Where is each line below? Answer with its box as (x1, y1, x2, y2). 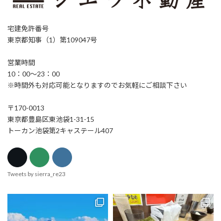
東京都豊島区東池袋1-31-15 (7, 114, 94, 123)
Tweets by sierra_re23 (7, 170, 66, 178)
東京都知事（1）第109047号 (7, 35, 97, 44)
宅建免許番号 (7, 24, 49, 33)
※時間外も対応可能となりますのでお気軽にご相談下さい (7, 80, 187, 89)
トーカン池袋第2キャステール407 (7, 126, 113, 135)
